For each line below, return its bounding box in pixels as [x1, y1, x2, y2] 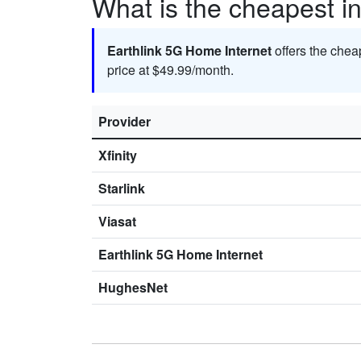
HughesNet [98, 278, 168, 297]
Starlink [98, 179, 145, 198]
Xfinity [98, 146, 137, 165]
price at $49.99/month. [107, 60, 234, 80]
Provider [98, 112, 151, 131]
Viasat [98, 212, 136, 231]
